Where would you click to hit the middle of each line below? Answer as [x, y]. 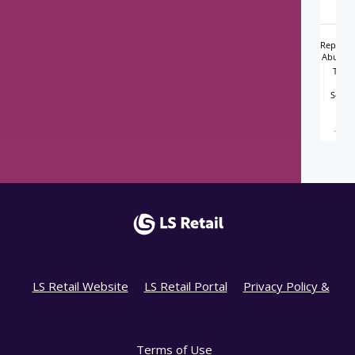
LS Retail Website [80, 286]
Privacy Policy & [286, 286]
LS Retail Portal [185, 286]
